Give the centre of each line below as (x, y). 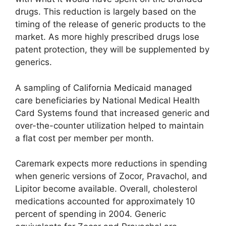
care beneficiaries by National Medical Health (107, 100)
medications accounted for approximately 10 (105, 202)
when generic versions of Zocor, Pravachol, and (111, 176)
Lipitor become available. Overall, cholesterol (106, 189)
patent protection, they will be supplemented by (112, 50)
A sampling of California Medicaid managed (104, 88)
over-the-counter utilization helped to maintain (109, 125)
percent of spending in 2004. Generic (91, 214)
